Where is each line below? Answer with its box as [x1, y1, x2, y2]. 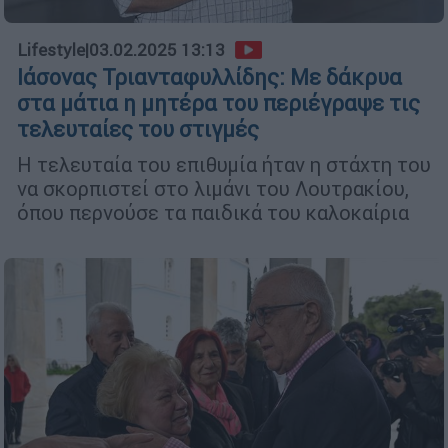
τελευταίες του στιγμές [17, 116, 259, 144]
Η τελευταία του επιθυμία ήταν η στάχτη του [17, 152, 431, 178]
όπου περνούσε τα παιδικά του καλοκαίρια [17, 200, 409, 226]
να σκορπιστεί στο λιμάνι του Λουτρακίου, [17, 176, 409, 202]
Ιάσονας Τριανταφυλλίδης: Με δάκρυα [17, 64, 402, 92]
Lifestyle [17, 39, 85, 62]
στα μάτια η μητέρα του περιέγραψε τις [17, 90, 420, 118]
